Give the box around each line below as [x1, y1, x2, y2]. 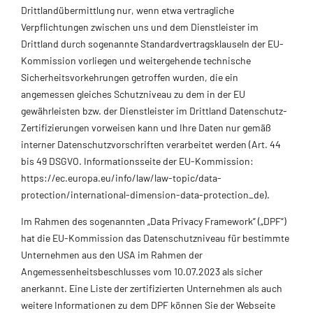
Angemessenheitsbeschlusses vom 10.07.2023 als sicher [21, 265, 263, 277]
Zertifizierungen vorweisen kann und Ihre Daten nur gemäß [21, 121, 271, 133]
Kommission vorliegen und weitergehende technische [21, 54, 251, 66]
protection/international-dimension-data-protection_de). [21, 188, 270, 201]
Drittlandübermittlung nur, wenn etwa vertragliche [21, 3, 234, 16]
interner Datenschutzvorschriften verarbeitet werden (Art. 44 [21, 138, 281, 150]
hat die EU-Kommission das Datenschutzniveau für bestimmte [21, 231, 289, 244]
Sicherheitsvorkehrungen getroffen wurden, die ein [21, 71, 238, 83]
